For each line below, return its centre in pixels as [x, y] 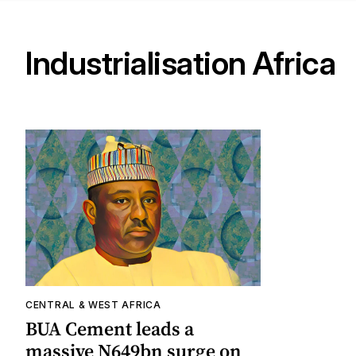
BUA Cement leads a [110, 329]
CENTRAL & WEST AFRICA [93, 305]
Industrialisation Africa [180, 64]
